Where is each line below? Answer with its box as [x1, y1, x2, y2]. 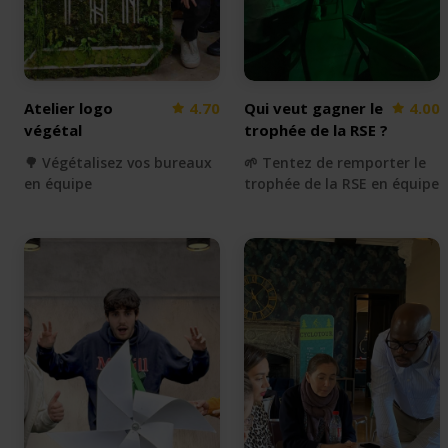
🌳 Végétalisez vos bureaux [24, 152, 212, 172]
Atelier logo [24, 97, 113, 118]
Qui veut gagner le [244, 97, 383, 118]
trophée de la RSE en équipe [244, 173, 439, 193]
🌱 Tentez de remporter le [244, 152, 426, 172]
